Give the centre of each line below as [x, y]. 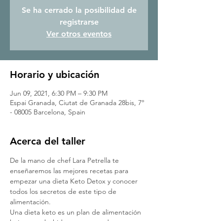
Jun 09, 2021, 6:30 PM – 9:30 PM [59, 93]
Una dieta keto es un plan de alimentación [76, 212]
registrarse [79, 22]
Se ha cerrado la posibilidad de [79, 10]
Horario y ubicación [55, 74]
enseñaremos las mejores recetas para [70, 171]
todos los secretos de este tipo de [64, 191]
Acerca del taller [48, 141]
